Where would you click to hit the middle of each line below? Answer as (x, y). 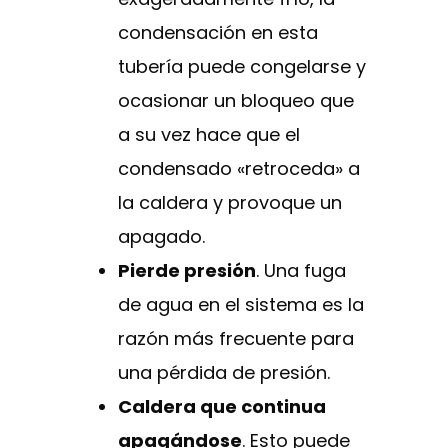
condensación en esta (218, 33)
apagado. (161, 237)
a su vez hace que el (209, 135)
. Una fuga (301, 271)
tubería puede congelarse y (242, 67)
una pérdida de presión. (224, 373)
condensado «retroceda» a (239, 169)
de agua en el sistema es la (241, 305)
